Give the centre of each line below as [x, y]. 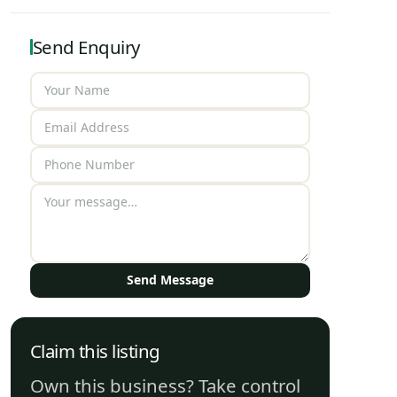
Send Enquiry [86, 47]
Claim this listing [95, 350]
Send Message [170, 280]
